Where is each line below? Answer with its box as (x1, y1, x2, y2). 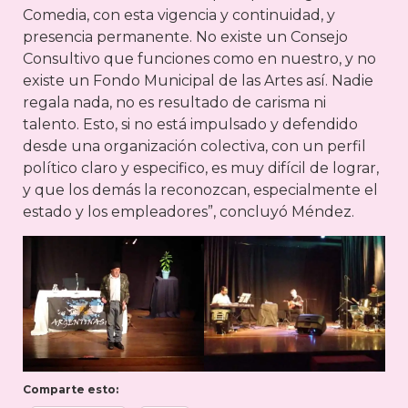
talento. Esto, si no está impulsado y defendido (23, 115, 358, 133)
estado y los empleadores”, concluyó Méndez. (23, 202, 354, 220)
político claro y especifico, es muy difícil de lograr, (23, 158, 379, 177)
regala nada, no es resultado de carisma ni (23, 93, 326, 111)
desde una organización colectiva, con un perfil (23, 137, 366, 155)
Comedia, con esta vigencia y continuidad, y (23, 5, 335, 24)
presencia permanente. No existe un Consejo (23, 27, 348, 46)
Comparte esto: (23, 382, 118, 397)
